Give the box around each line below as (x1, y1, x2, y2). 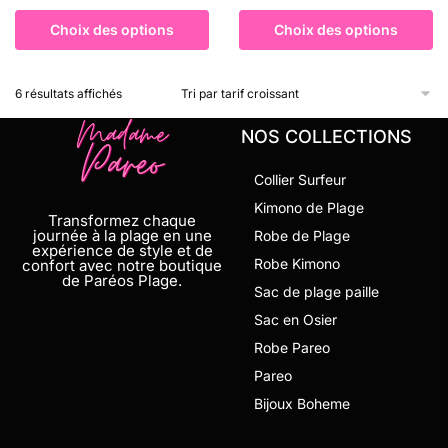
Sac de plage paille (254, 282, 379, 300)
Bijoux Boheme (254, 394, 350, 412)
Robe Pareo (254, 338, 330, 356)
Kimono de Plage (254, 198, 364, 216)
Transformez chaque (48, 211, 196, 231)
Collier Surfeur (254, 170, 346, 188)
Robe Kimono (254, 254, 340, 272)
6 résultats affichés (15, 85, 122, 101)
